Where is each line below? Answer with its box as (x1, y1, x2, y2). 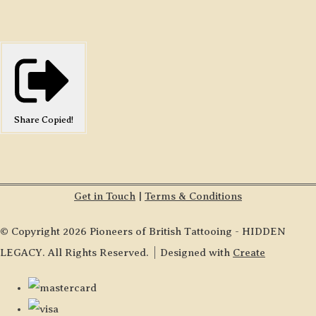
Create (233, 246, 265, 258)
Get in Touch (74, 190, 135, 202)
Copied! (41, 114, 73, 125)
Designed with (160, 246, 233, 258)
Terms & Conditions (145, 190, 242, 202)
